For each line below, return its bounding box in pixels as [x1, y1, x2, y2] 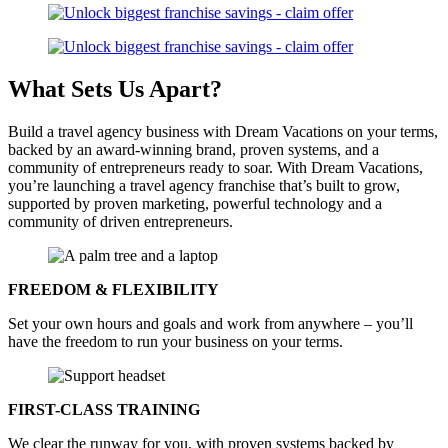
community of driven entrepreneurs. [8, 212, 233, 230]
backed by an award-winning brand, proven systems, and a [8, 140, 379, 158]
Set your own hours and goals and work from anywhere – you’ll [8, 314, 413, 332]
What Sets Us [8, 75, 149, 102]
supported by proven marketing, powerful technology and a [8, 194, 382, 212]
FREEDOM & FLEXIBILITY [8, 280, 219, 298]
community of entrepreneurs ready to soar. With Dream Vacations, [8, 158, 423, 176]
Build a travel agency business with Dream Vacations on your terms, [8, 122, 438, 140]
